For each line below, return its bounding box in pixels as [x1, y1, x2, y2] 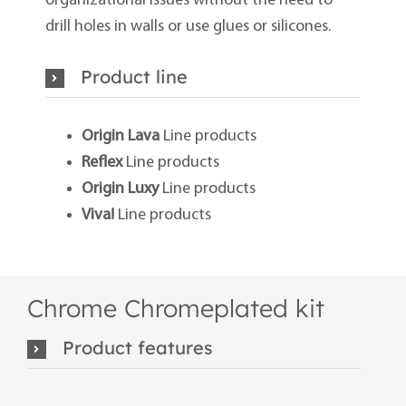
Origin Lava [81, 128, 159, 146]
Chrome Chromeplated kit [26, 293, 324, 324]
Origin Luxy [81, 180, 159, 198]
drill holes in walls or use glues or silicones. [44, 18, 331, 36]
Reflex [81, 154, 122, 172]
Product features [62, 335, 213, 359]
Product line [80, 65, 188, 89]
